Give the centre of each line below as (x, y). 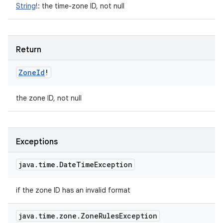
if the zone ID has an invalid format (73, 190)
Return (29, 50)
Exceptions (37, 142)
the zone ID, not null (49, 98)
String (26, 6)
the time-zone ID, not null (82, 6)
